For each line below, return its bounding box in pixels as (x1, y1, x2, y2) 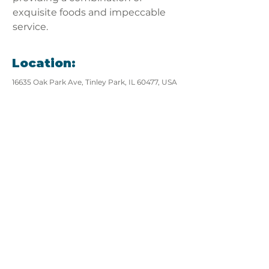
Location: (12, 56, 76, 70)
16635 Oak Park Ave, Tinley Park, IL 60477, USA (12, 77, 177, 86)
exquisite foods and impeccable (13, 7, 168, 18)
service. (13, 21, 48, 32)
